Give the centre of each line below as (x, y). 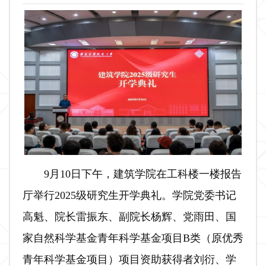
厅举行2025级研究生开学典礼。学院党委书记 (129, 195)
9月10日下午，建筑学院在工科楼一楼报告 (142, 174)
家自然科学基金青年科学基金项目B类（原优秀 (133, 238)
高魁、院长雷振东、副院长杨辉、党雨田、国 (129, 216)
